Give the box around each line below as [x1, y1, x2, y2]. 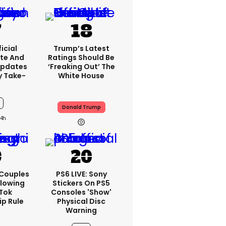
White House [58, 71, 104, 81]
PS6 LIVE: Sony [55, 169, 107, 179]
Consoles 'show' [51, 187, 111, 197]
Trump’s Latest [53, 43, 109, 53]
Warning [66, 205, 97, 215]
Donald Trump [62, 103, 101, 111]
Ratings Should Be [48, 52, 115, 63]
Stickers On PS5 [52, 178, 110, 188]
